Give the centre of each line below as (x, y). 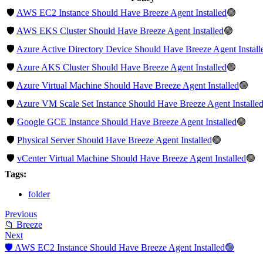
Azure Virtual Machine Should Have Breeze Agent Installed (128, 86)
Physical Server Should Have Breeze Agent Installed (114, 140)
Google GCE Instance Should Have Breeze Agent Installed (127, 122)
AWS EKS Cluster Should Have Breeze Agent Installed (120, 31)
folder (39, 194)
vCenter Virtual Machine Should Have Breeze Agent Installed (131, 159)
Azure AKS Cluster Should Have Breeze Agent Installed (122, 68)
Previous (21, 214)
